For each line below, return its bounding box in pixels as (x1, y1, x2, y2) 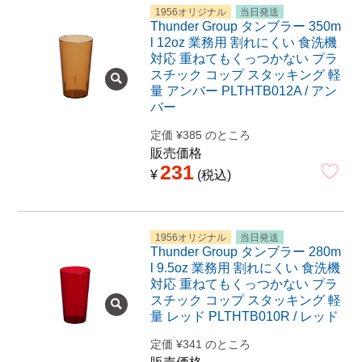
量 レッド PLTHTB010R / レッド (149, 309, 339, 323)
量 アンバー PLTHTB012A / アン (149, 83, 337, 98)
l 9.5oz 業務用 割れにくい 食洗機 (149, 260, 340, 275)
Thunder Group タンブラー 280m (149, 244, 341, 259)
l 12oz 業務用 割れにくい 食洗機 (149, 35, 337, 49)
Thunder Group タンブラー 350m (149, 19, 341, 33)
